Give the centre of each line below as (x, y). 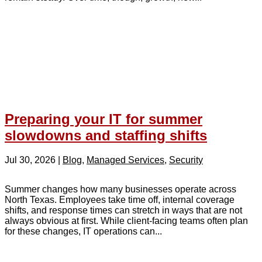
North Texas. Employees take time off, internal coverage (120, 200)
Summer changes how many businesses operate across (120, 189)
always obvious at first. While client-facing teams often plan (126, 221)
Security (186, 160)
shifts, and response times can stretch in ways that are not (123, 211)
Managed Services (125, 160)
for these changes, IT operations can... (83, 232)
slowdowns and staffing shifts (106, 135)
